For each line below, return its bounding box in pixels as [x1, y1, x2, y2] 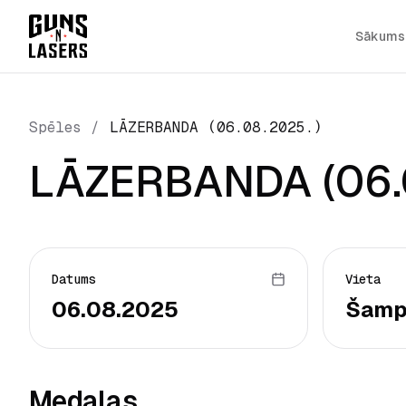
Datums [52, 272, 96, 286]
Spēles [29, 119, 81, 136]
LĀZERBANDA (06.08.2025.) [110, 119, 323, 136]
